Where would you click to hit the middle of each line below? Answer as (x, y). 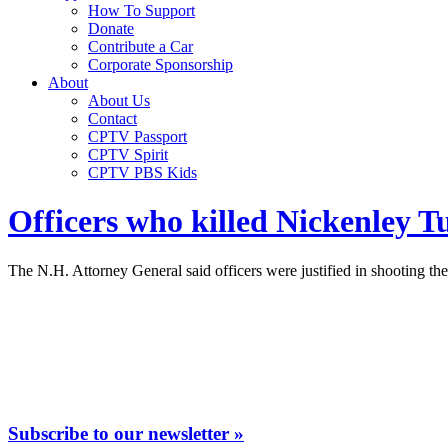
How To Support (141, 10)
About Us (119, 100)
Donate (111, 28)
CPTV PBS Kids (142, 172)
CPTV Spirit (128, 154)
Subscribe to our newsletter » (126, 433)
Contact (112, 118)
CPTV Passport (137, 136)
